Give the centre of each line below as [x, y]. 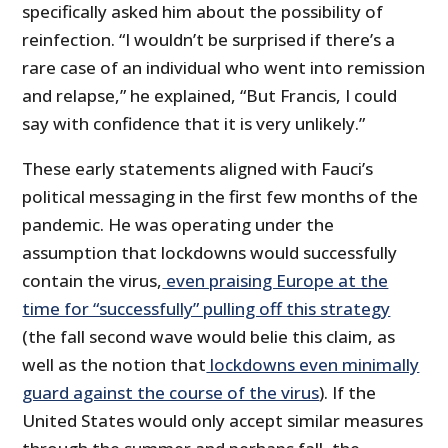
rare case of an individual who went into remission [224, 68]
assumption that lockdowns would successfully [210, 253]
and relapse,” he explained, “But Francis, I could [210, 96]
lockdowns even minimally [313, 365]
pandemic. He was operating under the [178, 225]
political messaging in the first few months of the [220, 197]
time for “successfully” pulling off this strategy [206, 309]
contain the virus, [92, 281]
